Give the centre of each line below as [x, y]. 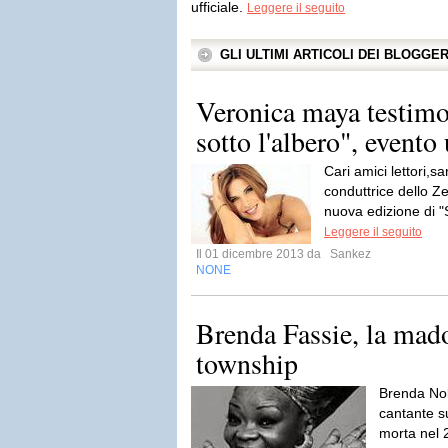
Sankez [349, 254]
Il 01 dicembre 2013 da [261, 254]
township [247, 363]
